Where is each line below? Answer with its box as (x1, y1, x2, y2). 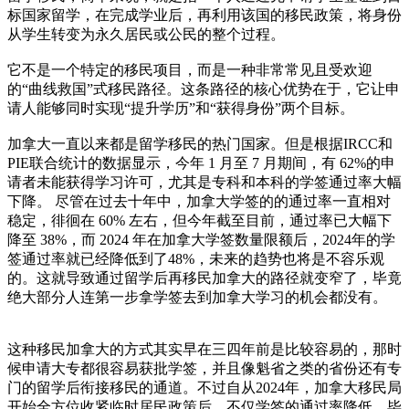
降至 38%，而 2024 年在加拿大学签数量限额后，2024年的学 (7, 232, 395, 248)
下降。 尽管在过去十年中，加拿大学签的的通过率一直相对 (7, 194, 391, 210)
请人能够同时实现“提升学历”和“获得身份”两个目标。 (7, 100, 354, 117)
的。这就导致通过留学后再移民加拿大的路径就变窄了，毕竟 (7, 270, 402, 287)
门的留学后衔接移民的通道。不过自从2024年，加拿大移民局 (7, 380, 402, 396)
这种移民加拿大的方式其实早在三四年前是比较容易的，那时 (7, 341, 402, 358)
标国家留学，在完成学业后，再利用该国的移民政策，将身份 (7, 7, 402, 24)
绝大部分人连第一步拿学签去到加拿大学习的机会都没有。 (7, 289, 387, 306)
